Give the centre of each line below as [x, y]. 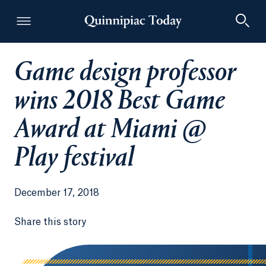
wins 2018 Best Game [120, 102]
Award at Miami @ [110, 131]
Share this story [50, 222]
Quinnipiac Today [173, 77]
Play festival [74, 159]
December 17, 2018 [57, 193]
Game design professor [125, 74]
